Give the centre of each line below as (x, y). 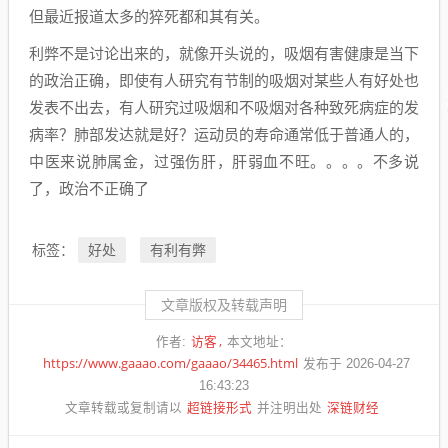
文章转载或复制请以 (123, 408)
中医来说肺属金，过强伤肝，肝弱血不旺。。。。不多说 (224, 161)
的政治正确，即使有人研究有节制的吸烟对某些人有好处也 (224, 80)
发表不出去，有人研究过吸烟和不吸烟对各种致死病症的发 (224, 107)
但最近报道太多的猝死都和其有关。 (149, 16)
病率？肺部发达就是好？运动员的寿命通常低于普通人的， (224, 134)
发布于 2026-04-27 (356, 364)
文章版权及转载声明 (224, 305)
